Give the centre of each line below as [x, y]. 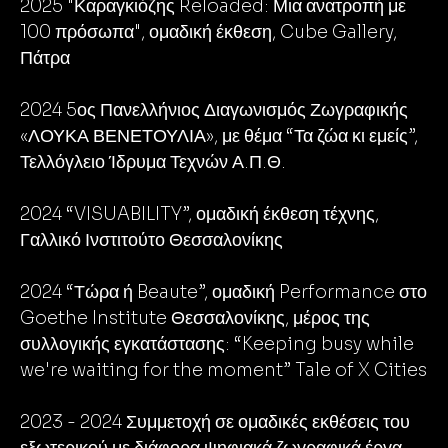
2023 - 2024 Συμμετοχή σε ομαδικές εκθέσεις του [215, 422]
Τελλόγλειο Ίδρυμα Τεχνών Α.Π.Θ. [153, 162]
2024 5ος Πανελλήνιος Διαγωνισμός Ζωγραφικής [214, 110]
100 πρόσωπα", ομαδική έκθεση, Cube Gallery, [208, 32]
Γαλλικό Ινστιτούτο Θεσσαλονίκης [151, 240]
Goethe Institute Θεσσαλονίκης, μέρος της [195, 318]
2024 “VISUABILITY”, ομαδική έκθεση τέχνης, [199, 214]
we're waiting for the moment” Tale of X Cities [223, 370]
